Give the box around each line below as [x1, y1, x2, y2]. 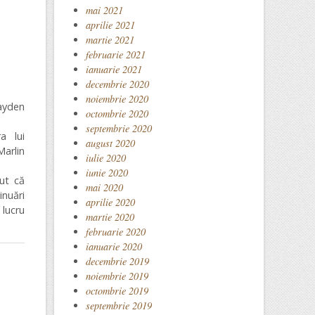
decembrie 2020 [86, 77, 149, 91]
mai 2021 [86, 4, 123, 17]
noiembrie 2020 [86, 92, 148, 105]
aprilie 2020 [86, 195, 135, 209]
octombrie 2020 [86, 107, 148, 120]
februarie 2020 [86, 225, 146, 238]
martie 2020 [86, 210, 134, 224]
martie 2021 [86, 33, 134, 46]
